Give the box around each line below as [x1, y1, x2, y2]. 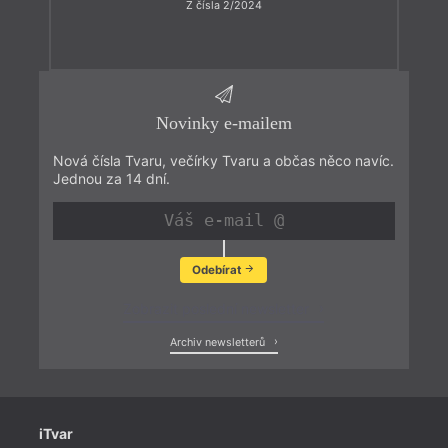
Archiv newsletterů [169, 336, 268, 350]
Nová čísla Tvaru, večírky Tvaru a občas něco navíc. [52, 151, 394, 169]
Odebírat [191, 262, 244, 277]
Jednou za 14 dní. [52, 169, 170, 187]
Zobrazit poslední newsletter [123, 300, 314, 318]
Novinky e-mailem [155, 112, 292, 133]
